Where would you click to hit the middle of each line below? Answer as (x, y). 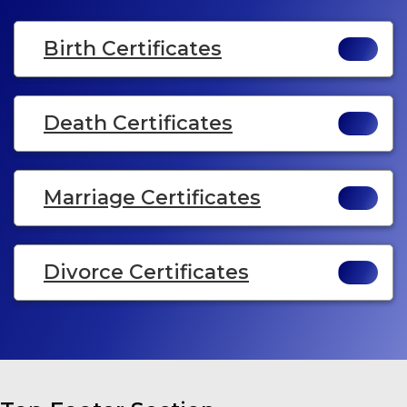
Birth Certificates (133, 49)
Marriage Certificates (152, 198)
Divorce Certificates (146, 273)
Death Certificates (138, 124)
